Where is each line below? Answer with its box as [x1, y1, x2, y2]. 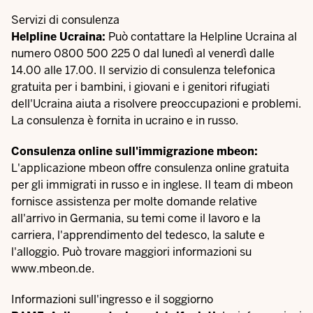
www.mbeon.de [11, 261, 92, 276]
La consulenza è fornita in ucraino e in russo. [11, 113, 238, 128]
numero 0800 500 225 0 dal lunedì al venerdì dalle [11, 46, 275, 61]
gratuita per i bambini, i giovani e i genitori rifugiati [11, 80, 270, 94]
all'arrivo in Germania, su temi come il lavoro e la [11, 211, 261, 226]
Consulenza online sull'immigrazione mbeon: [11, 144, 258, 159]
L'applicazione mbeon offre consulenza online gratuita [11, 161, 289, 175]
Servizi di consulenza [11, 13, 119, 27]
